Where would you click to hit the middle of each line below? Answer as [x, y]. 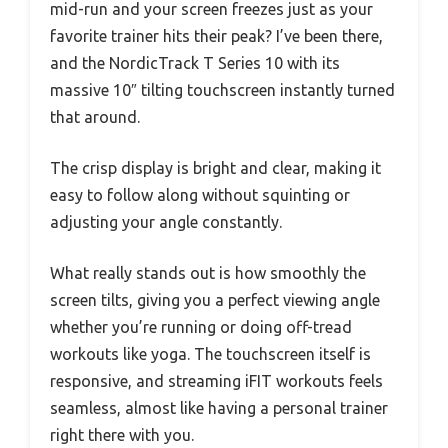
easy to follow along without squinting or [200, 194]
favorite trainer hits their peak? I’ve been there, [216, 35]
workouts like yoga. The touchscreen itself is [210, 353]
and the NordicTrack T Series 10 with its [195, 62]
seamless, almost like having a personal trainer [219, 407]
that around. [95, 116]
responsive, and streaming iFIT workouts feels [216, 380]
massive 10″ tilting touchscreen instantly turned [222, 89]
